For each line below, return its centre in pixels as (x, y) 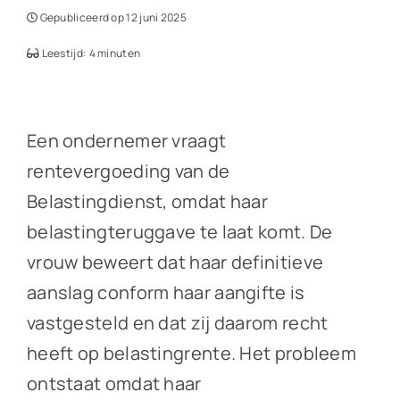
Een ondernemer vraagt (126, 141)
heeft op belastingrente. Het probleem (192, 353)
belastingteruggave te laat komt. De (179, 232)
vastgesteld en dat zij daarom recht (177, 323)
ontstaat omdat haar (114, 383)
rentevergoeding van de (128, 171)
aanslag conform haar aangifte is (166, 292)
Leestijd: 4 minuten (90, 53)
